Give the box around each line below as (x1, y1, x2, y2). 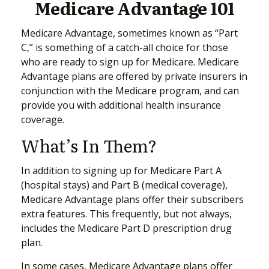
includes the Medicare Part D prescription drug (21, 222, 232, 235)
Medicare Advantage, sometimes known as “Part (21, 26, 238, 40)
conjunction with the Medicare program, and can (21, 84, 239, 97)
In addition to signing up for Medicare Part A (21, 164, 222, 177)
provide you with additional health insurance (21, 98, 221, 112)
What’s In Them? (21, 133, 157, 158)
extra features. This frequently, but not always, (21, 207, 232, 220)
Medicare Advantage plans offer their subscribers (21, 193, 244, 206)
